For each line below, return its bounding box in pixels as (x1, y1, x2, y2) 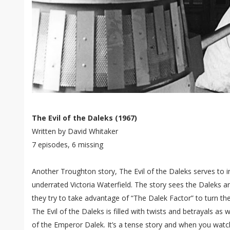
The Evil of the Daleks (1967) (32, 113, 137, 123)
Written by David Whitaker (32, 126, 118, 136)
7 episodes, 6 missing (32, 140, 103, 149)
